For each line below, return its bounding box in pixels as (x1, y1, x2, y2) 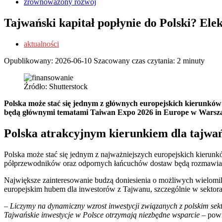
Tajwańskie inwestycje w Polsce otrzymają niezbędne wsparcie (4, 210, 202, 219)
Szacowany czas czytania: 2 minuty (94, 56, 205, 65)
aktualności (24, 39, 59, 48)
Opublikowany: (4, 56, 55, 65)
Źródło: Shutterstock (24, 82, 88, 91)
